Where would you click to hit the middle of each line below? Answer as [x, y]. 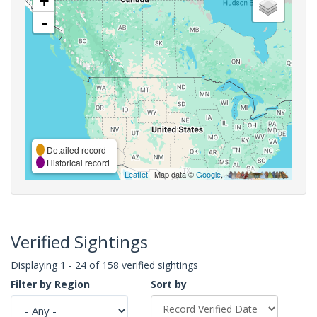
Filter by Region [50, 284]
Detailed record [75, 149]
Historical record [77, 162]
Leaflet [136, 174]
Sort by [169, 284]
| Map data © [172, 174]
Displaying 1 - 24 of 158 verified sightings [104, 265]
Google [208, 174]
